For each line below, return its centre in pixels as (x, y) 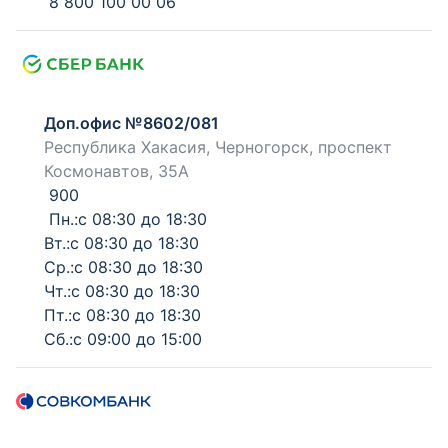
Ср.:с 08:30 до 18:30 (123, 266)
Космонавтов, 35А (116, 170)
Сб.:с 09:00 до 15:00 (123, 338)
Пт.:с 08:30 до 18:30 (122, 314)
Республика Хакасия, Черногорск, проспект (218, 146)
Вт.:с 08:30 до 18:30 (121, 242)
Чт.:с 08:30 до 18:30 (122, 290)
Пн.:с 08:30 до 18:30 (125, 218)
